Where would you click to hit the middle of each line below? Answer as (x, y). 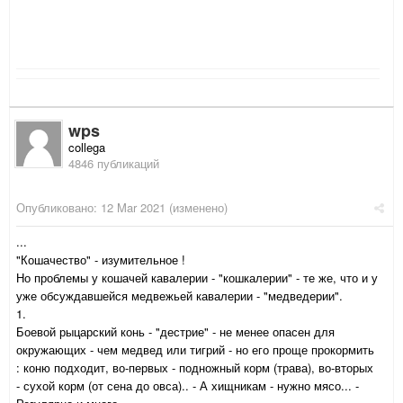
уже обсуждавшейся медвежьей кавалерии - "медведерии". (179, 296)
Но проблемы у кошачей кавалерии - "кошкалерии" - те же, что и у (197, 278)
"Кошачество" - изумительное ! (101, 260)
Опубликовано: (58, 208)
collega (87, 148)
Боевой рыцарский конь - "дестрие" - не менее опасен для (175, 332)
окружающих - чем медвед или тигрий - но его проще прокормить (195, 350)
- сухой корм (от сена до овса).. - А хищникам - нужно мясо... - (188, 386)
